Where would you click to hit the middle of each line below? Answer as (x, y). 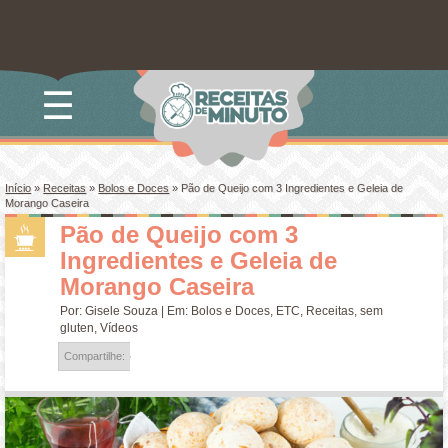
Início (18, 188)
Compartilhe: (95, 356)
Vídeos (119, 328)
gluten (77, 328)
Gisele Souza (122, 311)
